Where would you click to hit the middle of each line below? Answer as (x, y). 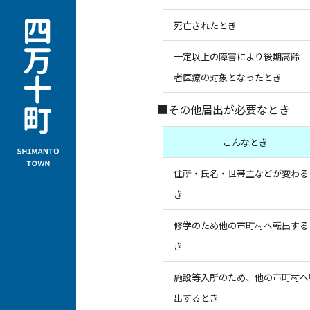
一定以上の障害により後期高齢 (236, 56)
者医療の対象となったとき (227, 77)
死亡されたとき (205, 25)
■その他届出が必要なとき (224, 109)
